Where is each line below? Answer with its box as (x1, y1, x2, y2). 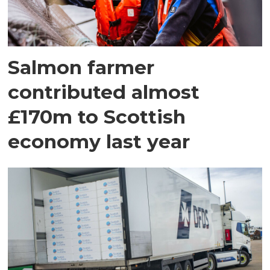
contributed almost (8, 80, 200, 104)
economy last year (8, 129, 190, 153)
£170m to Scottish (8, 104, 186, 128)
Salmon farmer (8, 55, 155, 79)
